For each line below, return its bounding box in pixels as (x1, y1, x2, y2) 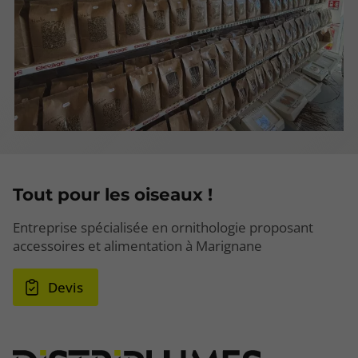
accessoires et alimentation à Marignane (13, 236, 262, 255)
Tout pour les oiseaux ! (13, 183, 213, 205)
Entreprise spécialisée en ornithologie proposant (13, 217, 313, 237)
